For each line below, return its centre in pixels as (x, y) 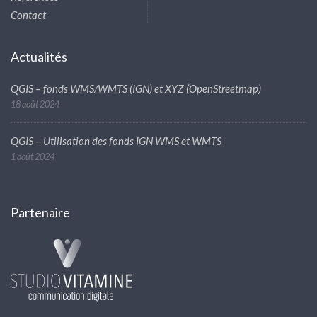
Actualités (39, 57)
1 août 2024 (33, 157)
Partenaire (40, 213)
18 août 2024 (35, 104)
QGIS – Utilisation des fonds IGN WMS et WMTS (116, 141)
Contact (28, 15)
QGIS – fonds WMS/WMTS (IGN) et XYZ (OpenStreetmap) (136, 89)
